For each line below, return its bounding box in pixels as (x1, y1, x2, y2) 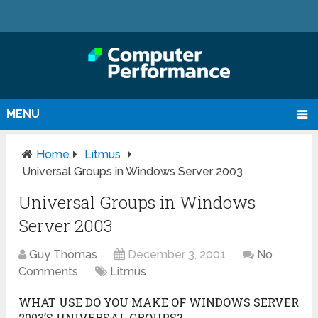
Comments (18, 265, 79, 279)
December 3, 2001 (128, 248, 226, 262)
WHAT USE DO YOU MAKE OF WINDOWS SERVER (18, 295, 300, 310)
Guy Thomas (29, 248, 98, 262)
